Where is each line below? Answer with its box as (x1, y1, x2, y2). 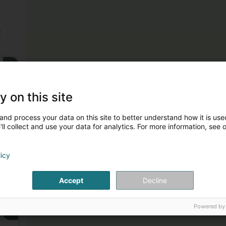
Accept (59, 176, 83, 185)
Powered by (194, 202, 225, 210)
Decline (143, 176, 167, 185)
